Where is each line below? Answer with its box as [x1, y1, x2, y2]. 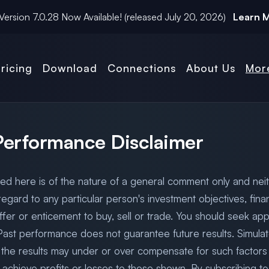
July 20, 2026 [165, 11, 223, 23]
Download [43, 61, 98, 74]
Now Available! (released [59, 11, 165, 23]
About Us [186, 61, 235, 74]
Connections [107, 61, 176, 74]
